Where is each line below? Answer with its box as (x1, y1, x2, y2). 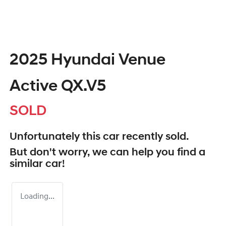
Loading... (20, 193, 54, 201)
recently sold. (120, 132, 189, 143)
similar (10, 159, 45, 170)
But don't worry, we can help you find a (10, 147, 205, 158)
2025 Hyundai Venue (10, 52, 165, 69)
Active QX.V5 (10, 79, 106, 95)
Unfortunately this (10, 132, 103, 143)
